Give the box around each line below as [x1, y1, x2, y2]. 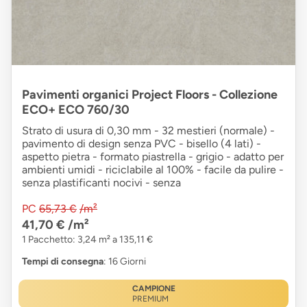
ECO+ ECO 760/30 [22, 102, 130, 118]
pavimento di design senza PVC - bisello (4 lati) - [22, 137, 261, 151]
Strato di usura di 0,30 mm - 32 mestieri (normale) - [22, 124, 275, 138]
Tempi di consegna [22, 256, 103, 268]
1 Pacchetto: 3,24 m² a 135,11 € [22, 234, 153, 246]
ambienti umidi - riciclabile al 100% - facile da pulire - [22, 163, 284, 177]
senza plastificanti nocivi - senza [22, 176, 181, 190]
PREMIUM [132, 294, 169, 304]
